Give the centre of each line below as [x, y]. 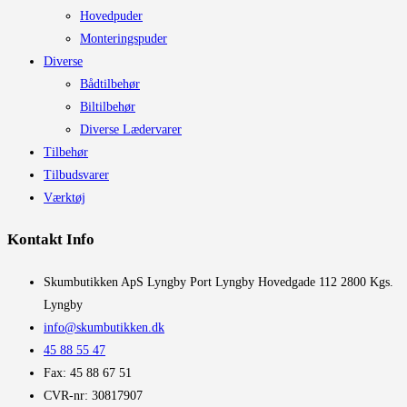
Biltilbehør [108, 106]
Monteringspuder [124, 38]
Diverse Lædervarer [131, 129]
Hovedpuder [111, 15]
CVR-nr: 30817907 [93, 396]
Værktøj [65, 197]
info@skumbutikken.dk [104, 328]
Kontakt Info [51, 240]
